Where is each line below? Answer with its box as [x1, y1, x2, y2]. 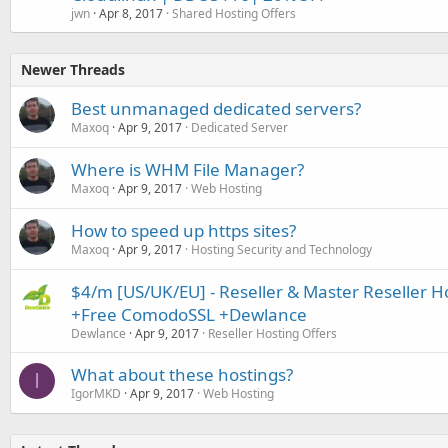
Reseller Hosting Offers [208, 324, 337, 342]
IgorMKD [71, 384, 121, 402]
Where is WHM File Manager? [71, 157, 304, 181]
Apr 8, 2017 [99, 4, 163, 22]
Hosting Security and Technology [191, 240, 372, 258]
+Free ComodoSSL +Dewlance [71, 302, 307, 326]
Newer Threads [21, 59, 125, 79]
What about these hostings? [71, 362, 293, 386]
